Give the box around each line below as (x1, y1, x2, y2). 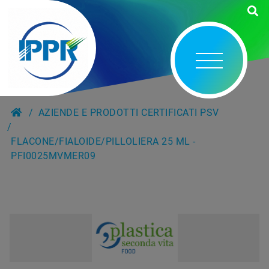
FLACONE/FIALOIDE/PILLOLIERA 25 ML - (11, 136, 196, 147)
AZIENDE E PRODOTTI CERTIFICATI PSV (38, 107, 219, 118)
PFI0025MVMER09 (11, 150, 96, 162)
